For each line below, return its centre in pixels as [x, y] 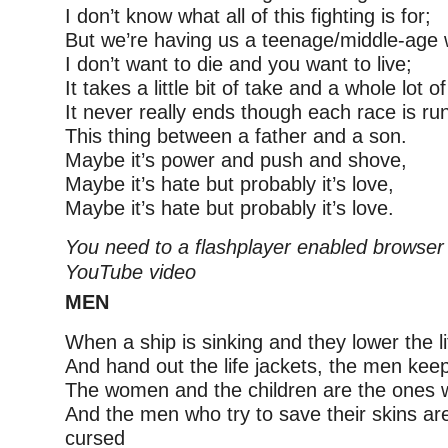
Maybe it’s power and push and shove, [236, 160]
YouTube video [130, 272]
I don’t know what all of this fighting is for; [248, 16]
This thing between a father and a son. [236, 136]
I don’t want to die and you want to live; [238, 64]
